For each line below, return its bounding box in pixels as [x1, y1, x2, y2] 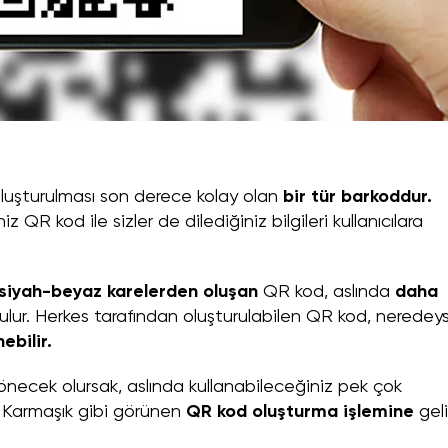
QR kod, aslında [258, 283, 395, 302]
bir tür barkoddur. [283, 188, 432, 207]
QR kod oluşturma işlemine [186, 403, 414, 422]
